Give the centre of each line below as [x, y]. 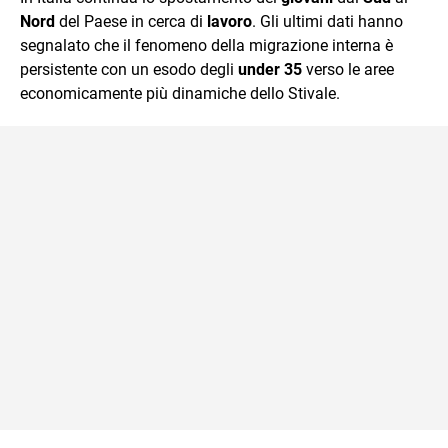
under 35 [270, 69]
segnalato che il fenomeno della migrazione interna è [206, 45]
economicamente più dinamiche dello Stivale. [180, 93]
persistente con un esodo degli [129, 69]
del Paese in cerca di [131, 21]
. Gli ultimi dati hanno [327, 21]
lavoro [229, 21]
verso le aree [348, 69]
